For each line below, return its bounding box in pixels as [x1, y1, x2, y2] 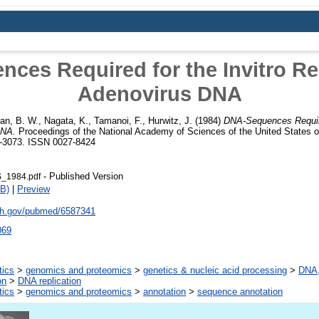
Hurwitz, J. [148, 115, 192, 126]
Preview [17, 183, 50, 194]
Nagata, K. [44, 115, 88, 126]
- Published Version [41, 170, 123, 182]
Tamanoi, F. [94, 115, 142, 126]
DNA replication [18, 276, 81, 287]
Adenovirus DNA [77, 82, 242, 105]
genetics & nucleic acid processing [143, 265, 287, 276]
